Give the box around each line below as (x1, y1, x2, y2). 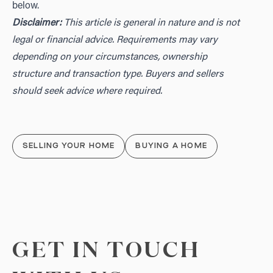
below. (12, 1, 39, 12)
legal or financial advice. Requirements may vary (12, 35, 218, 46)
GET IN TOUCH (12, 240, 200, 263)
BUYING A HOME (135, 143, 208, 151)
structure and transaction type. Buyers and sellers (12, 69, 224, 80)
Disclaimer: (12, 18, 62, 29)
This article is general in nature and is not (62, 18, 239, 29)
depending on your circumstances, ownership (12, 52, 207, 63)
